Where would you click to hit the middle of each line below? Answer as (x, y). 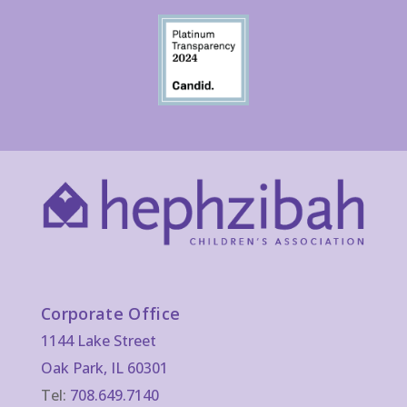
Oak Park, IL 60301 (104, 368)
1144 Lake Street (98, 340)
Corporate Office (110, 313)
